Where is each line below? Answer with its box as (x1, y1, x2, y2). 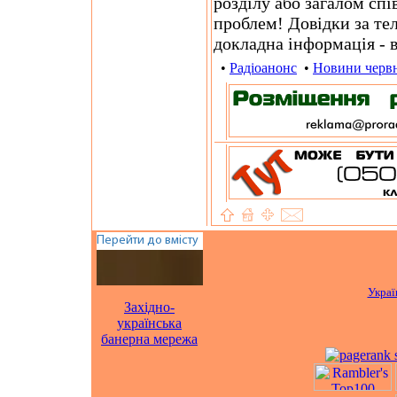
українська (117, 315, 182, 331)
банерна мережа (101, 331, 198, 346)
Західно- (124, 300, 175, 315)
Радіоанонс (230, 60, 297, 75)
